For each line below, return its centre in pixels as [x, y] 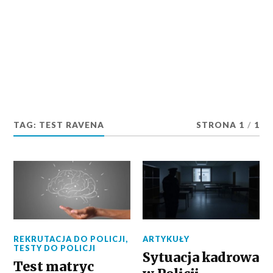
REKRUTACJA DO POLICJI [70, 239]
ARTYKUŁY [166, 239]
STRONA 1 [220, 125]
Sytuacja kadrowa [201, 257]
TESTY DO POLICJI [55, 248]
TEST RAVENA [72, 125]
